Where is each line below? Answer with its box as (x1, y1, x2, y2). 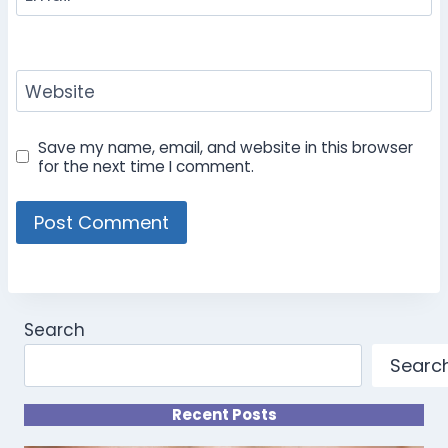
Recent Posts (171, 403, 277, 425)
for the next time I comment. (38, 155, 255, 177)
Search (24, 318, 85, 343)
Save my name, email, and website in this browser (38, 136, 414, 158)
